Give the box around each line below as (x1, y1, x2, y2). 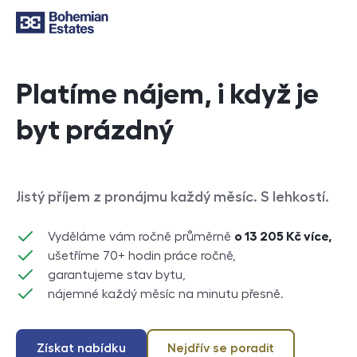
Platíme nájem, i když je (16, 80, 319, 108)
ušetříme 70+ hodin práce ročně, (48, 249, 236, 262)
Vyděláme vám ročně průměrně (48, 230, 234, 243)
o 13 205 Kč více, (234, 230, 332, 243)
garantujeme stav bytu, (48, 269, 186, 281)
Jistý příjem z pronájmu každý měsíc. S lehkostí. (16, 190, 329, 204)
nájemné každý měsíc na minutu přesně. (48, 288, 284, 300)
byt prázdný (16, 116, 174, 144)
